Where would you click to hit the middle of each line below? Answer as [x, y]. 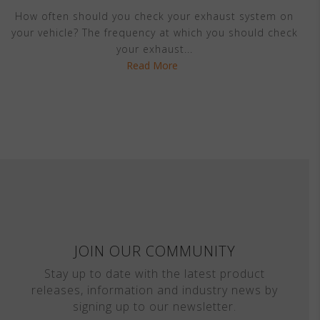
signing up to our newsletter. [155, 307]
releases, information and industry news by [155, 290]
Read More [152, 66]
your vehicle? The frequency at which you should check [154, 33]
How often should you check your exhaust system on [155, 16]
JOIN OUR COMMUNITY [155, 251]
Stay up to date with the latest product [155, 274]
